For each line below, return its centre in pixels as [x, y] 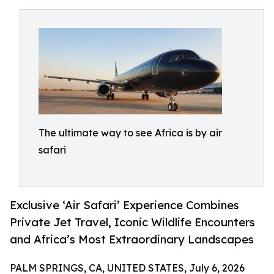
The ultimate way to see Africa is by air [130, 133]
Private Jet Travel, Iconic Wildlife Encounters [132, 222]
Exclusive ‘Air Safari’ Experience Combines [124, 205]
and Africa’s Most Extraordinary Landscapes [132, 239]
